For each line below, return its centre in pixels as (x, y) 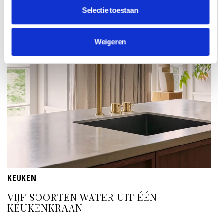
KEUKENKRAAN (45, 207)
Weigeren (110, 42)
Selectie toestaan (110, 10)
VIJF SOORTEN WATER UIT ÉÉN (82, 197)
